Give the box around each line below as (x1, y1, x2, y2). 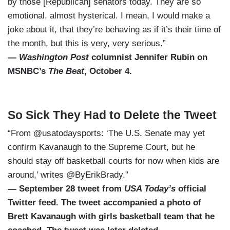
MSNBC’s (8, 66, 46, 76)
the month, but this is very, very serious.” (8, 39, 166, 49)
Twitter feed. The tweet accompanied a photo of (8, 198, 201, 208)
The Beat (46, 66, 84, 76)
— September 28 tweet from (8, 184, 124, 194)
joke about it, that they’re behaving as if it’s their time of (8, 25, 221, 35)
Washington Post (16, 52, 89, 63)
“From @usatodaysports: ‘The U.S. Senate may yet (8, 128, 205, 139)
